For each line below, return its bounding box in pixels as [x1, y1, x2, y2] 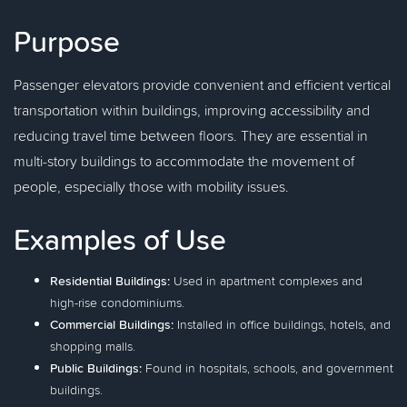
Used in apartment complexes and [170, 272, 362, 290]
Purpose [14, 20, 120, 62]
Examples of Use [14, 218, 226, 260]
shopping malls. [50, 337, 135, 355]
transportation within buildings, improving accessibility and [14, 100, 370, 120]
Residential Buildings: [50, 272, 170, 290]
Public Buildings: [50, 359, 142, 377]
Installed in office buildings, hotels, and [174, 315, 391, 333]
